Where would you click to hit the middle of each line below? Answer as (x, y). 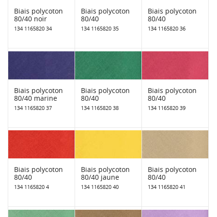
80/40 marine (36, 98)
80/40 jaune (100, 177)
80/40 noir (31, 19)
